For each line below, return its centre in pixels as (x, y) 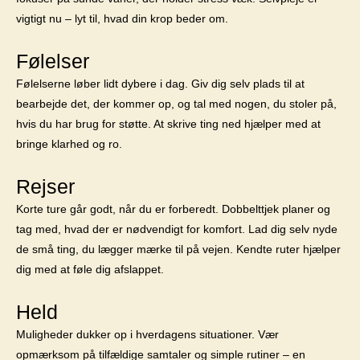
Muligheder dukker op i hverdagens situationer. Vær (147, 334)
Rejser (45, 186)
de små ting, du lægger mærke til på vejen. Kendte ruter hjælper (178, 249)
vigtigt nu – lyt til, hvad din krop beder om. (122, 18)
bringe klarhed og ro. (69, 144)
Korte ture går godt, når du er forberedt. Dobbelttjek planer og (173, 209)
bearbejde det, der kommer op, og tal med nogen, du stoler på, (176, 104)
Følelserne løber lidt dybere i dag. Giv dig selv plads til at (160, 84)
